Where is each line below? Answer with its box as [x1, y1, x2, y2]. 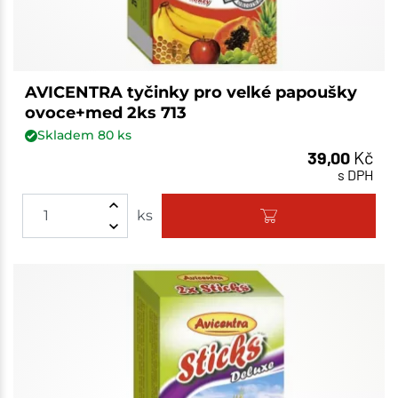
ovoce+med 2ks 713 [24, 103, 187, 123]
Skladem [36, 127, 98, 144]
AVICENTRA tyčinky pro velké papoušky [24, 83, 357, 103]
